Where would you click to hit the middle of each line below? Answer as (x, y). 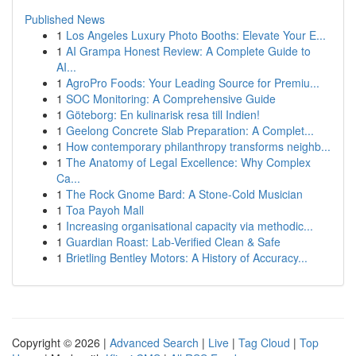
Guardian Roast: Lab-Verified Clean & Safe (173, 242)
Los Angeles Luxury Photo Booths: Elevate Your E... (196, 35)
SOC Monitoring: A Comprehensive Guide (171, 99)
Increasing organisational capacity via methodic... (190, 226)
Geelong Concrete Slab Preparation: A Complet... (190, 130)
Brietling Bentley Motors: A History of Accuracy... (187, 257)
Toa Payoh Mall (105, 210)
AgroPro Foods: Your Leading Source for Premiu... (193, 83)
